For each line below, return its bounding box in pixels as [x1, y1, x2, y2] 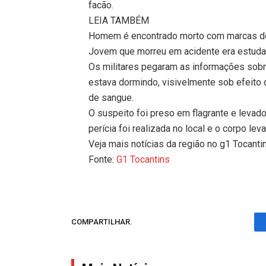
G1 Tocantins [116, 153, 170, 165]
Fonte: [88, 153, 117, 165]
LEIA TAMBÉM [88, 14, 150, 26]
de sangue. [88, 91, 134, 103]
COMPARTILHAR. [71, 217, 132, 227]
